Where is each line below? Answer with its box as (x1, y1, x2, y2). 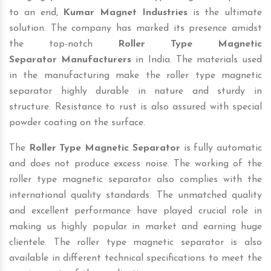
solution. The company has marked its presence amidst (9, 23, 262, 33)
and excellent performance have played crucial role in (9, 206, 262, 216)
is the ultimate (187, 7, 262, 18)
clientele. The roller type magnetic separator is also (9, 237, 262, 247)
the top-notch (9, 39, 118, 49)
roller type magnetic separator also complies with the (9, 174, 262, 184)
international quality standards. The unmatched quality (9, 190, 262, 200)
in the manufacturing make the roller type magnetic (9, 70, 262, 80)
